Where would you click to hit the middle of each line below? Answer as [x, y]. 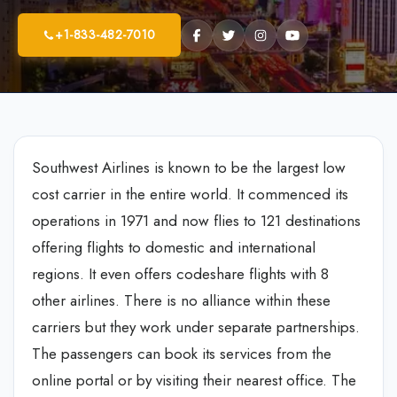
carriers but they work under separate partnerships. [196, 327]
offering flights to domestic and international [174, 247]
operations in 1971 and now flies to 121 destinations [196, 221]
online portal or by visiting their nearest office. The [194, 380]
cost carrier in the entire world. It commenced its [190, 194]
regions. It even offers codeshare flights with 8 [180, 274]
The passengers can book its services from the [182, 354]
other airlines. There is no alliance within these [181, 300]
